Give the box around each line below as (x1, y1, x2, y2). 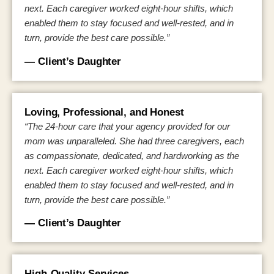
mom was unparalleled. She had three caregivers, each (24, 135, 244, 146)
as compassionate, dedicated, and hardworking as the (24, 150, 239, 161)
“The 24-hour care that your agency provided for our (24, 120, 230, 131)
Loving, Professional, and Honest (24, 106, 184, 118)
